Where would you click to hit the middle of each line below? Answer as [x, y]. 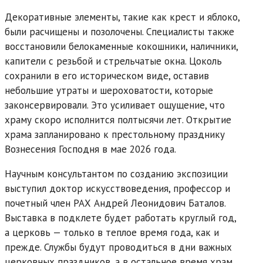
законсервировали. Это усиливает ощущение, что [115, 105]
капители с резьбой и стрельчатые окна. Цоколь [113, 61]
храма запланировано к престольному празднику [115, 134]
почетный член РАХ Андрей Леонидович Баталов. [115, 203]
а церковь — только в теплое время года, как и [112, 232]
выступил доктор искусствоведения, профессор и [117, 188]
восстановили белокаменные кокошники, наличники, [121, 46]
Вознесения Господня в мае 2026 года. [90, 149]
